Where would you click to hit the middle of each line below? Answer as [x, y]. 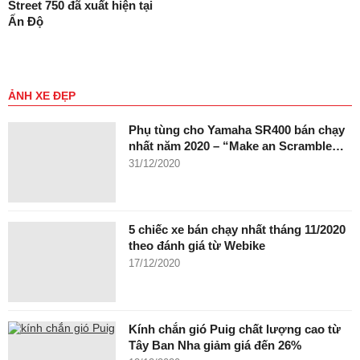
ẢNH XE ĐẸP [42, 96]
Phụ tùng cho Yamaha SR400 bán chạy [237, 130]
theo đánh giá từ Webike [197, 245]
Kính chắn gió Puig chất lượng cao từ [235, 329]
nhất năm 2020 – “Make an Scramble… [236, 146]
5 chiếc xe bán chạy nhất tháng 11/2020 [237, 229]
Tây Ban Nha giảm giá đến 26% [215, 345]
